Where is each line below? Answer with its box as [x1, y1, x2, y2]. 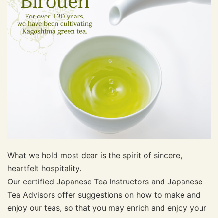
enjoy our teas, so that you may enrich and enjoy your [7, 202, 206, 213]
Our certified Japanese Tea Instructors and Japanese [7, 176, 202, 186]
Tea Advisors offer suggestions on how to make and [7, 189, 200, 200]
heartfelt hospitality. [7, 163, 81, 173]
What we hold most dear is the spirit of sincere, [7, 150, 182, 160]
